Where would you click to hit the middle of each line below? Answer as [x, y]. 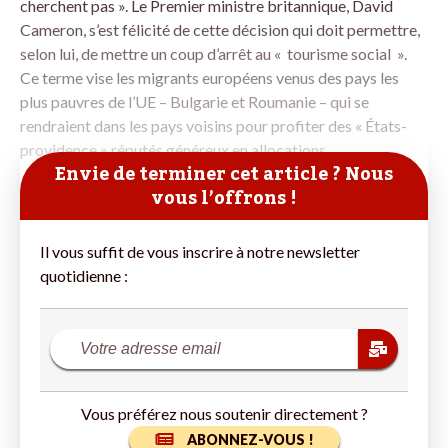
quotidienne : [84, 275]
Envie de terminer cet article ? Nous [224, 174]
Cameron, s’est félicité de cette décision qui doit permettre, [220, 29]
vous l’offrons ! [224, 198]
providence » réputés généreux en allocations [173, 149]
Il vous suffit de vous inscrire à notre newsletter [200, 251]
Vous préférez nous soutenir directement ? [224, 413]
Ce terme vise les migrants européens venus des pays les [209, 77]
